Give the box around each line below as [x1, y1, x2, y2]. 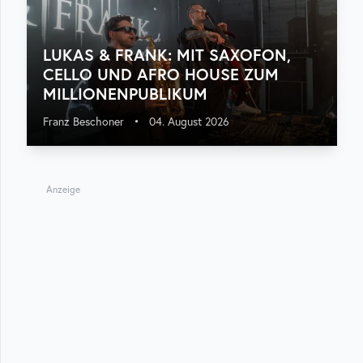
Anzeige [45, 183, 80, 195]
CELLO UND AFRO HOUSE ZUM [43, 63, 279, 85]
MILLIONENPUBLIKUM [43, 83, 207, 105]
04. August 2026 [149, 114, 229, 129]
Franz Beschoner [43, 114, 124, 129]
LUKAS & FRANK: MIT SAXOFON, [43, 44, 291, 66]
